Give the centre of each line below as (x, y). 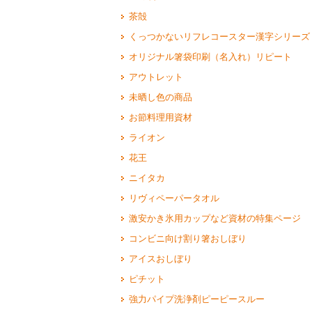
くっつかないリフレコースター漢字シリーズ (219, 36)
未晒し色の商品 (160, 97)
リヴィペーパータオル (174, 198)
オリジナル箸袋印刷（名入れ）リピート (210, 56)
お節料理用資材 (160, 117)
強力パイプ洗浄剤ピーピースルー (196, 299)
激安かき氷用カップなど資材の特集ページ (214, 218)
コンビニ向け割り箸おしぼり (187, 238)
